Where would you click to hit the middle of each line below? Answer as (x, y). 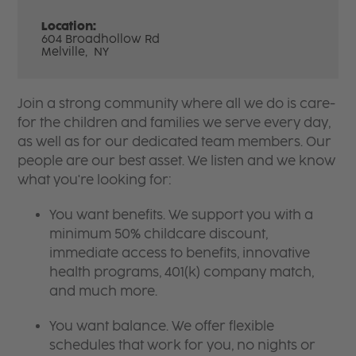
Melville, (66, 52)
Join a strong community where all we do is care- (177, 103)
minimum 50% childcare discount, (159, 234)
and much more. (104, 291)
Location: (69, 26)
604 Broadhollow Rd (101, 39)
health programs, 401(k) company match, (182, 272)
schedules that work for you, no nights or (183, 345)
